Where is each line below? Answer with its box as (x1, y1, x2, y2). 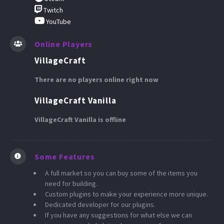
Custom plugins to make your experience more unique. (45, 189, 208, 199)
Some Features (34, 151, 95, 162)
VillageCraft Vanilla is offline (34, 114, 126, 124)
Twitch (42, 5, 63, 14)
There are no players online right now (34, 74, 158, 84)
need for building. (45, 179, 97, 188)
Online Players (34, 39, 93, 49)
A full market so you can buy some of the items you (45, 168, 197, 178)
